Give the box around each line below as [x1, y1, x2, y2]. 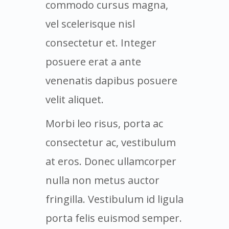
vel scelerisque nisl [45, 16, 135, 31]
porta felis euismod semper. [45, 211, 182, 225]
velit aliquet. [45, 92, 104, 106]
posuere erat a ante [45, 54, 141, 68]
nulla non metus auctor [45, 173, 159, 187]
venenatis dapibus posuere [45, 73, 177, 87]
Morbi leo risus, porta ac [45, 116, 163, 130]
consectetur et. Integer [45, 35, 156, 50]
